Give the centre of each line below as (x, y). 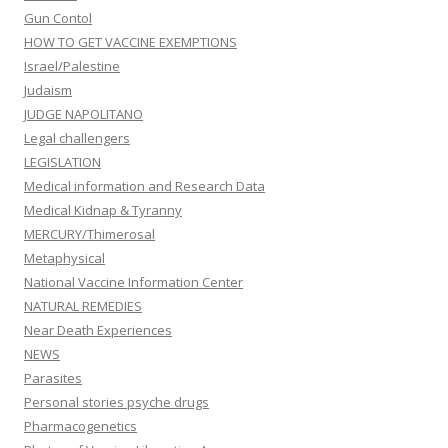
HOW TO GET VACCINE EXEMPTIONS (130, 42)
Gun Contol (58, 18)
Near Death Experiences (98, 330)
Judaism (48, 90)
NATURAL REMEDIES (83, 306)
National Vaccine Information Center (133, 282)
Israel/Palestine (72, 66)
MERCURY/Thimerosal (89, 234)
